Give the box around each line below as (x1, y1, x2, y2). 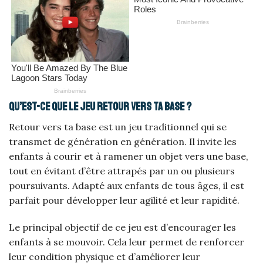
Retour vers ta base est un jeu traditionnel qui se (9, 120, 227, 133)
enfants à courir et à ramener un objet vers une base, (9, 150, 248, 162)
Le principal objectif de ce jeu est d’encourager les (9, 221, 236, 233)
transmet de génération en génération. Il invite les (9, 135, 237, 147)
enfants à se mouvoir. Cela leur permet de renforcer (9, 235, 244, 248)
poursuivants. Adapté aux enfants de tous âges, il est (9, 179, 244, 191)
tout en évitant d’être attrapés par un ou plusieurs (9, 164, 235, 177)
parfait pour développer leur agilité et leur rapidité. (9, 194, 240, 206)
